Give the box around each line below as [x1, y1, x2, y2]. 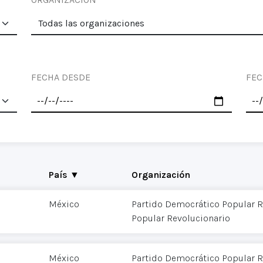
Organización [131, 168, 190, 180]
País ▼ [48, 168, 79, 180]
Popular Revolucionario [131, 213, 230, 224]
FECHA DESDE [31, 72, 90, 83]
